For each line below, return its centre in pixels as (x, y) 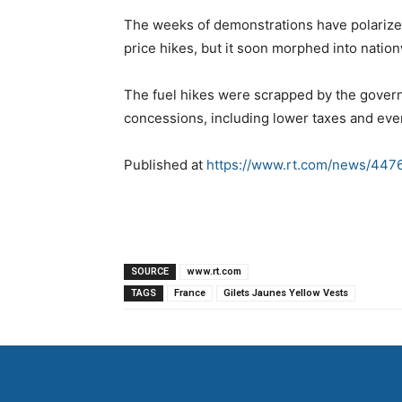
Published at (165, 164)
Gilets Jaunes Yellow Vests (286, 293)
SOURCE (150, 271)
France (190, 293)
